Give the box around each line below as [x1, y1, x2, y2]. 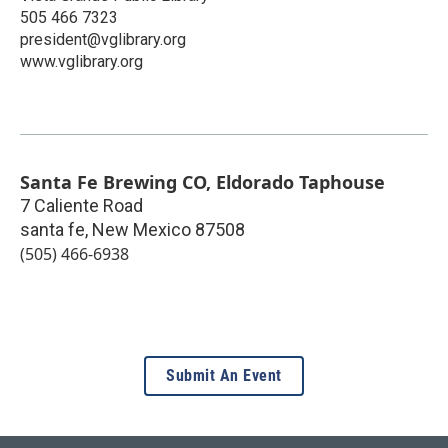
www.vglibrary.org [20, 52, 143, 72]
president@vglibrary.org [20, 30, 186, 50]
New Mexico [92, 219, 191, 241]
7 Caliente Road [20, 195, 143, 217]
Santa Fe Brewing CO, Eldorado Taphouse [20, 170, 385, 195]
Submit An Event [166, 366, 282, 386]
